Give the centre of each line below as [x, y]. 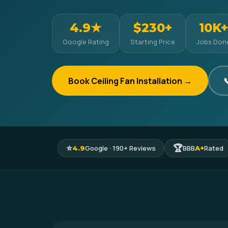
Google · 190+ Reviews [120, 148]
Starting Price [153, 42]
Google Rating [86, 42]
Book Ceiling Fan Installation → [130, 81]
